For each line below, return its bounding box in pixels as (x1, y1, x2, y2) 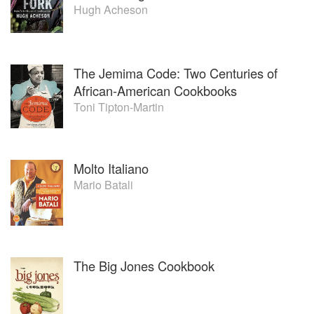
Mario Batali (74, 177, 133, 193)
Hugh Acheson (74, 1, 148, 18)
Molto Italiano (74, 159, 149, 178)
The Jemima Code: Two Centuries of (74, 63, 278, 82)
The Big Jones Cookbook (74, 257, 214, 275)
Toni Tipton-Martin (74, 98, 164, 115)
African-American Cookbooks (74, 81, 237, 100)
